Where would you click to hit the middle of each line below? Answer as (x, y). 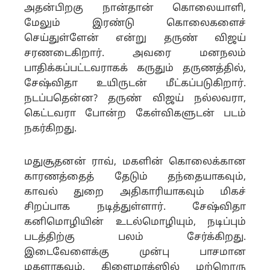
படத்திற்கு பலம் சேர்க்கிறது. (135, 237)
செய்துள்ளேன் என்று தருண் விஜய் (135, 39)
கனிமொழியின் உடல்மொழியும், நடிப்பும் (135, 222)
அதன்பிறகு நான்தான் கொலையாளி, (135, 8)
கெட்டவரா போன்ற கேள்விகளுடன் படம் (135, 114)
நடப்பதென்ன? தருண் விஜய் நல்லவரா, (135, 99)
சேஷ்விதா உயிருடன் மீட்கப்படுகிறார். (135, 84)
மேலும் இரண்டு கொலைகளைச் (135, 24)
